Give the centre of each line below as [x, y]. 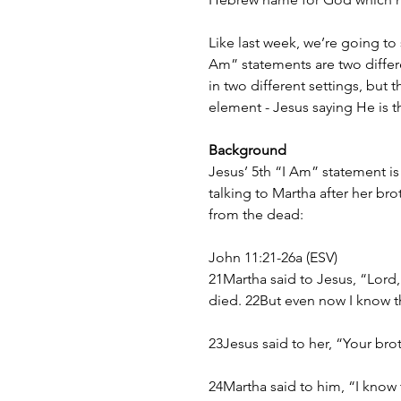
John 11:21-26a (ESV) [273, 258]
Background [247, 150]
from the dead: [256, 215]
